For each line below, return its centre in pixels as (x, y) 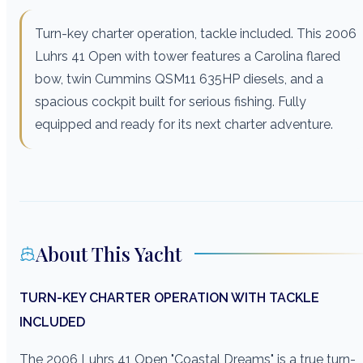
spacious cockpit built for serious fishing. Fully (171, 101)
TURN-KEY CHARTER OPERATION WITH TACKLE (169, 297)
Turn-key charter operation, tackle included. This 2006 (196, 33)
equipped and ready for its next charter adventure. (184, 124)
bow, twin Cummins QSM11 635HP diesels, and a (179, 79)
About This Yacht (109, 253)
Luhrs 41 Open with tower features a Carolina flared (188, 56)
